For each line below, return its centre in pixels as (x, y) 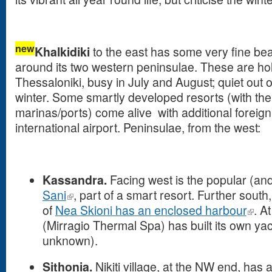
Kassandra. (76, 180)
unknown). (70, 240)
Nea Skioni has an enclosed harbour (151, 210)
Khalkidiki (62, 52)
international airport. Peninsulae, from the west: (138, 127)
